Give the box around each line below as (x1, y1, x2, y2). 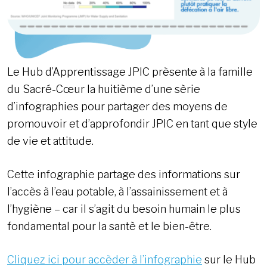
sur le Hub (202, 253, 256, 266)
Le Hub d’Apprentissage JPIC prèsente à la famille (7, 65, 253, 78)
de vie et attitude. (7, 134, 94, 147)
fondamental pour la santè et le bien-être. (7, 219, 212, 232)
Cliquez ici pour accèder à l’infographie (7, 253, 202, 266)
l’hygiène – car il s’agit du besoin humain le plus (7, 202, 241, 215)
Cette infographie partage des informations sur (7, 167, 240, 181)
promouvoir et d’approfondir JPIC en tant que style (7, 117, 257, 130)
